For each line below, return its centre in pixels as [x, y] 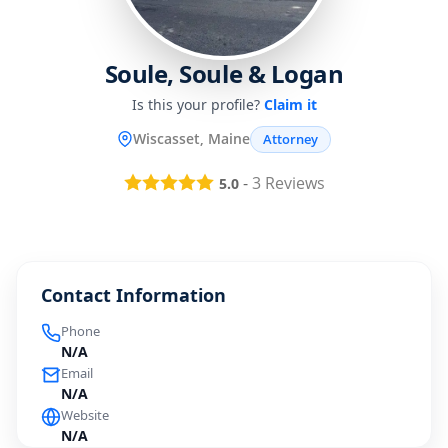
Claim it [290, 104]
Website [85, 415]
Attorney [290, 138]
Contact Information [133, 295]
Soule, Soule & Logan [224, 73]
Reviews [292, 183]
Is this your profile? [197, 104]
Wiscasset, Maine [191, 139]
